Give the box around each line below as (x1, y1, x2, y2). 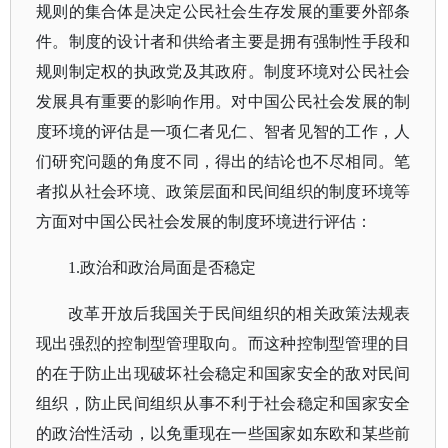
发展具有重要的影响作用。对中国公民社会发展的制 (36, 93, 411, 110)
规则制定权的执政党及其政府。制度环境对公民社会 (36, 63, 411, 80)
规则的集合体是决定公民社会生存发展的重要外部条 (36, 3, 411, 20)
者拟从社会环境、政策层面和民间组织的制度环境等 (36, 183, 411, 200)
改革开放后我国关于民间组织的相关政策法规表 (68, 305, 411, 322)
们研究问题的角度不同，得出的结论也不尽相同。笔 (36, 153, 411, 170)
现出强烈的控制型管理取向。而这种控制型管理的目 (36, 335, 411, 352)
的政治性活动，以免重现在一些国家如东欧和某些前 (36, 425, 411, 442)
